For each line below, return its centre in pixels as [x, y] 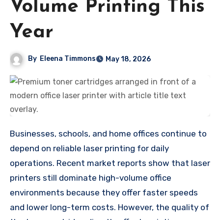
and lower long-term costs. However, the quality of [110, 207]
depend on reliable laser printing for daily [89, 148]
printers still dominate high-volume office [91, 178]
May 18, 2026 [128, 59]
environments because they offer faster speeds [104, 192]
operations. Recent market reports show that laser [110, 163]
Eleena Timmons [68, 58]
